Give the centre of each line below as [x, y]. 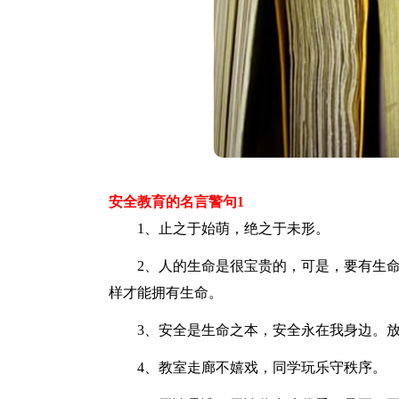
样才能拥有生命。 [166, 293]
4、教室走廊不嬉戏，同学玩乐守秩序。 [248, 367]
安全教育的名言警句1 [176, 202]
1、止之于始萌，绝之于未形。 [219, 228]
